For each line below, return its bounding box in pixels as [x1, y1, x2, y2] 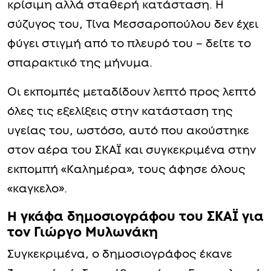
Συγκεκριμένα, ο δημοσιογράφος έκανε [7, 249, 232, 261]
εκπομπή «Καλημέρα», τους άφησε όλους [7, 164, 246, 176]
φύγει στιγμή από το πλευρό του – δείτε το [7, 38, 251, 50]
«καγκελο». [7, 183, 67, 195]
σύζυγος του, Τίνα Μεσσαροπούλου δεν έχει [7, 19, 258, 31]
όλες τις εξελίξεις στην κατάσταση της [7, 106, 233, 118]
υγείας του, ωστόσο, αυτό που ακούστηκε [7, 125, 249, 137]
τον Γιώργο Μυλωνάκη [7, 226, 158, 240]
